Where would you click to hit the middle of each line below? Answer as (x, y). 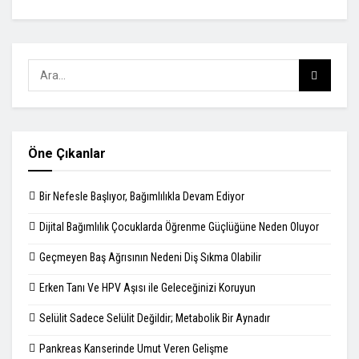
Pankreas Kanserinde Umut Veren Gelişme (134, 349)
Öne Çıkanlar (67, 154)
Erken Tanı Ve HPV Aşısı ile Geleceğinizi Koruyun (147, 288)
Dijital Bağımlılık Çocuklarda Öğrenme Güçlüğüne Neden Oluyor (179, 227)
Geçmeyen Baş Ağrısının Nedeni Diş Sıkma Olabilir (150, 258)
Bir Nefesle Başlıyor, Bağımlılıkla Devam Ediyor (142, 197)
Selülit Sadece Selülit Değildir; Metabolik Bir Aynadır (155, 319)
